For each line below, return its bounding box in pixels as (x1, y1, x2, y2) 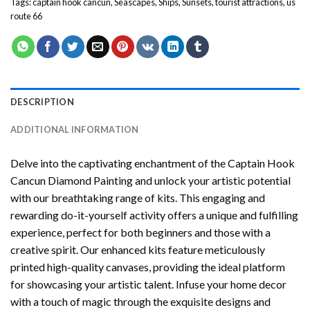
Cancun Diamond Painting (10, 174, 133, 188)
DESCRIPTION (10, 96, 74, 108)
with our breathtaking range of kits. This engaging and (10, 191, 265, 205)
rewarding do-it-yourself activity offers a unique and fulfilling (10, 208, 298, 222)
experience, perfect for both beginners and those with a (10, 226, 271, 239)
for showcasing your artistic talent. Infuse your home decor (10, 277, 286, 291)
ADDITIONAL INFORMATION (10, 124, 139, 136)
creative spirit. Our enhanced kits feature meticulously (10, 243, 265, 257)
